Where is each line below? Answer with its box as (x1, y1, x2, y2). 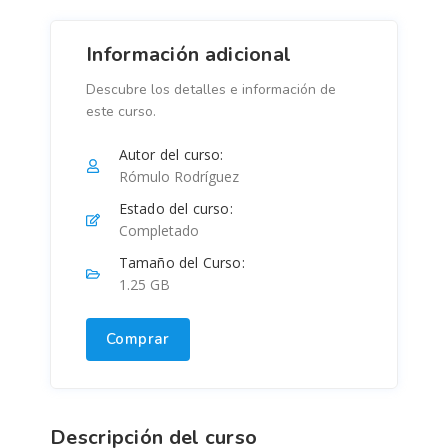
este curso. (86, 101, 156, 121)
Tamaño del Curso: (118, 252, 245, 272)
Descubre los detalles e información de (86, 79, 336, 99)
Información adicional (86, 40, 292, 68)
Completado (118, 220, 199, 240)
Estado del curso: (118, 198, 233, 218)
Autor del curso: (118, 144, 224, 164)
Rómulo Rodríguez (118, 166, 239, 186)
